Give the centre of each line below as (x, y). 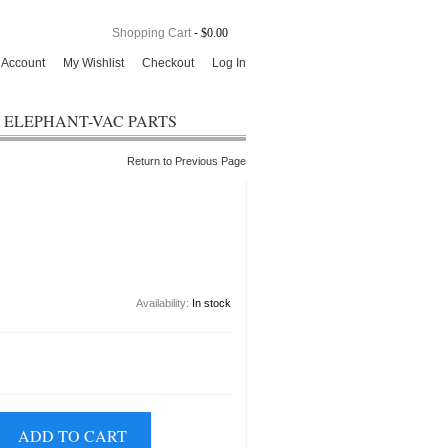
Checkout (168, 63)
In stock (211, 302)
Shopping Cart (151, 33)
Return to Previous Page (186, 161)
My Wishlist (93, 63)
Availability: (164, 302)
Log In (229, 63)
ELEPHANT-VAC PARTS (90, 120)
